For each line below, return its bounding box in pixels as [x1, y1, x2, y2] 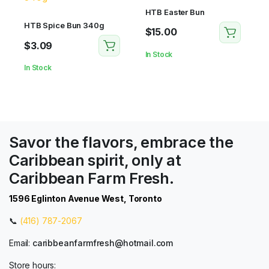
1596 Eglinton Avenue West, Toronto [9, 193, 162, 204]
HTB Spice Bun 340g [24, 20, 104, 30]
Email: [9, 238, 32, 248]
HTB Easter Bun [145, 7, 205, 17]
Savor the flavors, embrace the [9, 133, 234, 151]
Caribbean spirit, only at [9, 151, 181, 169]
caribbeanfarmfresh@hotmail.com [32, 238, 174, 248]
